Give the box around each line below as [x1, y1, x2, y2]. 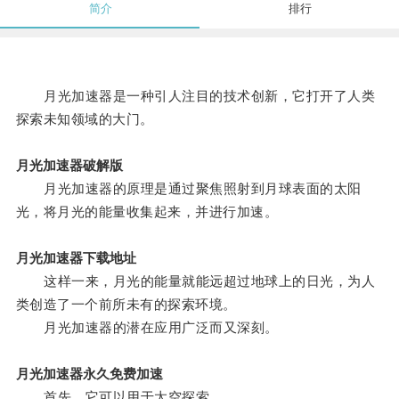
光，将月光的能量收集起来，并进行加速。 [15, 204, 279, 220]
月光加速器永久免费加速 [15, 366, 163, 382]
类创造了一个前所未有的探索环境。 [15, 297, 237, 313]
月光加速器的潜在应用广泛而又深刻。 [15, 320, 279, 336]
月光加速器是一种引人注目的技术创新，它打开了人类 [15, 88, 376, 104]
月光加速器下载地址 [15, 250, 136, 266]
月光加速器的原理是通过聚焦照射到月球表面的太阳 [15, 181, 362, 197]
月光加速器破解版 [15, 158, 123, 174]
